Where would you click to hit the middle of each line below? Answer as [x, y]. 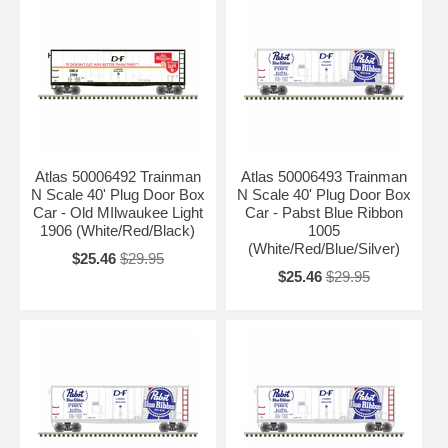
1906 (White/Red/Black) [118, 230]
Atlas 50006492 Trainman [117, 176]
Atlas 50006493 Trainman [323, 176]
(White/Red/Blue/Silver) [323, 248]
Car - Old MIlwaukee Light [117, 212]
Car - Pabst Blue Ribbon [323, 212]
